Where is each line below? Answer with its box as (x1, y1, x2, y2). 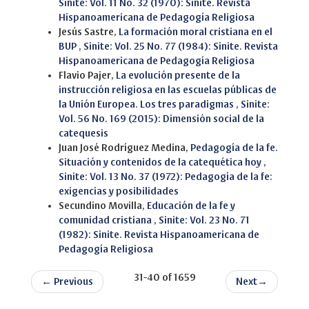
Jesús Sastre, (59, 26, 119, 37)
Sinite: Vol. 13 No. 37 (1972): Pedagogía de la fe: (59, 171, 272, 182)
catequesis (59, 128, 108, 139)
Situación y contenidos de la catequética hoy (59, 157, 263, 168)
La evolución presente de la (116, 70, 240, 81)
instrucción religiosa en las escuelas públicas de (59, 84, 277, 95)
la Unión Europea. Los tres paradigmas (59, 99, 236, 110)
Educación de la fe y (147, 200, 235, 211)
